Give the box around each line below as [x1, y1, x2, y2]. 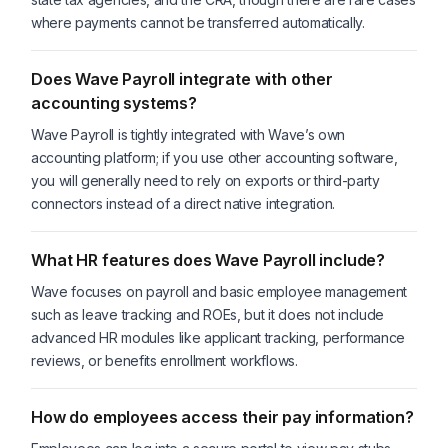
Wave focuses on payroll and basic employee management [31, 283, 408, 301]
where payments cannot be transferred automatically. [31, 14, 365, 32]
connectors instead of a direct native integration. [31, 195, 335, 213]
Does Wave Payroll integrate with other [31, 69, 333, 90]
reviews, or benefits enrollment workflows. [31, 352, 298, 370]
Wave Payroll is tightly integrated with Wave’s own [31, 126, 345, 144]
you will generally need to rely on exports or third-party [31, 172, 380, 190]
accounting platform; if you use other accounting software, [31, 149, 398, 167]
